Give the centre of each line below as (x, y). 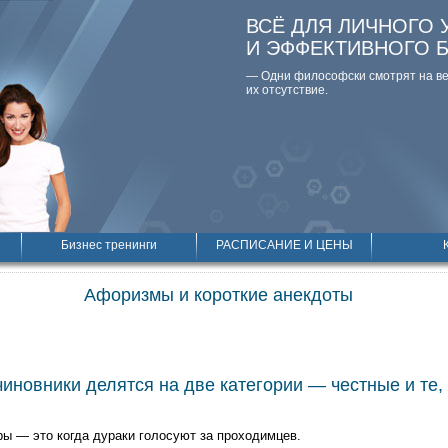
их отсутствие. (287, 90)
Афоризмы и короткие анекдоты (218, 295)
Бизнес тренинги (109, 245)
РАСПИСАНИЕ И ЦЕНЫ (284, 245)
